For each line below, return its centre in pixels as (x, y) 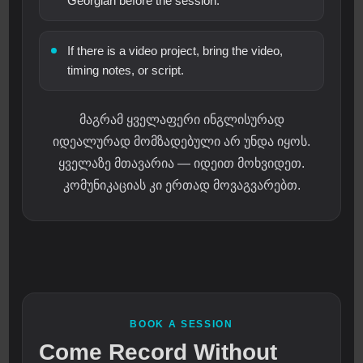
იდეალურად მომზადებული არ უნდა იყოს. (181, 142)
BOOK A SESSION (181, 325)
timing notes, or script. (126, 70)
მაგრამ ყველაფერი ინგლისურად (181, 120)
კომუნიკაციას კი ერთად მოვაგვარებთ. (181, 186)
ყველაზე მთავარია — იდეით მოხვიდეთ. (181, 164)
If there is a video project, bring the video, (175, 51)
